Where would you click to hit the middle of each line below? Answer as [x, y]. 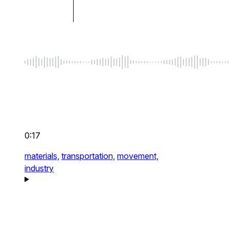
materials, [42, 156]
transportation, [88, 156]
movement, [138, 156]
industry [39, 168]
